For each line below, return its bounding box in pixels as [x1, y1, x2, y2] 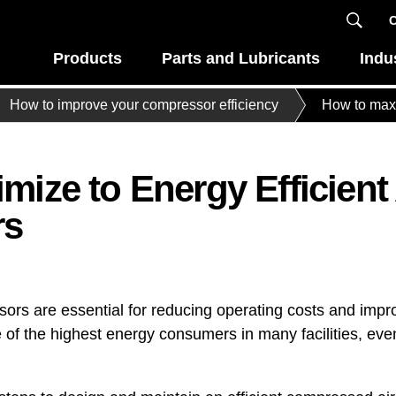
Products [52, 49, 122, 67]
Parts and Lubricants [161, 49, 320, 67]
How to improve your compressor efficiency [9, 97, 278, 113]
